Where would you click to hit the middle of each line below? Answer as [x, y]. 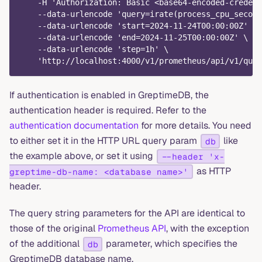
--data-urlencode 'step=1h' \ [94, 49]
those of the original [54, 229]
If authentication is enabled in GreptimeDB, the [109, 95]
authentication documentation [74, 126]
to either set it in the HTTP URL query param [104, 141]
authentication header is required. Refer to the [108, 111]
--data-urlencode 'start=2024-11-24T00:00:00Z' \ [138, 26]
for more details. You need [195, 126]
